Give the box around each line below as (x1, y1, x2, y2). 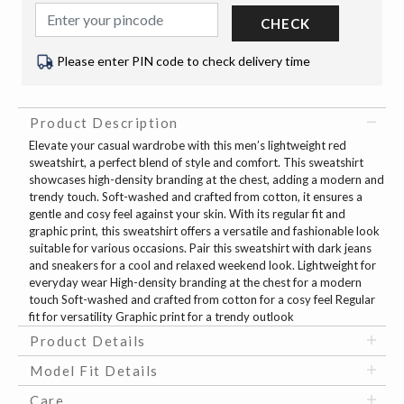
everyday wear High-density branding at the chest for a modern (29, 275, 362, 290)
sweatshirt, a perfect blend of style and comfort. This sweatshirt (29, 155, 363, 170)
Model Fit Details (30, 363, 159, 380)
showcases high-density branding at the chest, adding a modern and (29, 172, 384, 188)
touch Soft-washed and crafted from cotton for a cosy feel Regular (29, 292, 375, 308)
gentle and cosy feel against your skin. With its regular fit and (29, 207, 345, 222)
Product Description (30, 115, 179, 132)
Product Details (30, 333, 146, 350)
